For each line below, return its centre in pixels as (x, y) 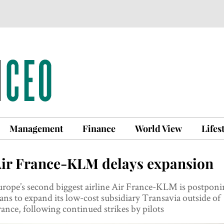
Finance (99, 128)
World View (158, 128)
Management (36, 128)
